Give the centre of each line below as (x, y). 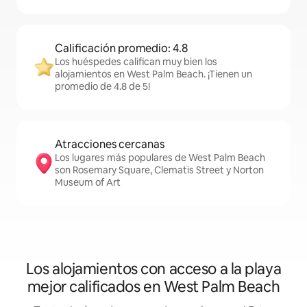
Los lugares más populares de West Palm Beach (160, 158)
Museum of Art (88, 182)
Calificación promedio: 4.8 (121, 48)
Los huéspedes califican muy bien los (136, 62)
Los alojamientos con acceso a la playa (153, 269)
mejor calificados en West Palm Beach (153, 287)
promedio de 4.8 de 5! (102, 86)
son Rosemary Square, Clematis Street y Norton (159, 170)
